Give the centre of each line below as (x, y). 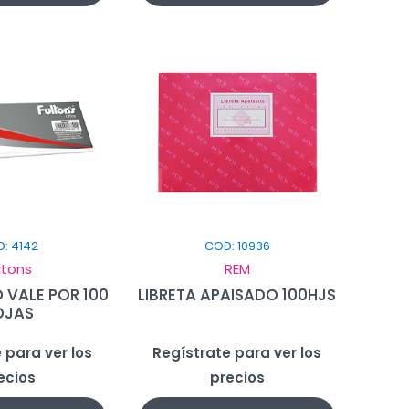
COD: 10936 (237, 246)
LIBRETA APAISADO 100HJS (237, 294)
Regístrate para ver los (237, 352)
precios (237, 377)
